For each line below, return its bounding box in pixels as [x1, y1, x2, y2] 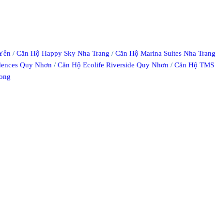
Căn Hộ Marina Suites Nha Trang [115, 49, 216, 57]
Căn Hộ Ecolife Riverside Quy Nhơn [58, 61, 169, 69]
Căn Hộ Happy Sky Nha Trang [16, 49, 109, 57]
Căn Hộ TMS [174, 61, 214, 69]
